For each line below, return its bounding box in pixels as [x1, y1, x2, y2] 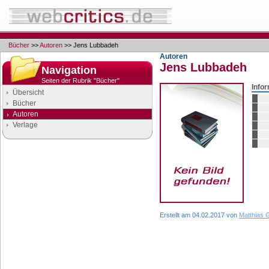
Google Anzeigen [41, 151, 129, 163]
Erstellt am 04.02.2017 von [160, 211, 239, 219]
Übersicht [13, 88, 44, 97]
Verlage [13, 121, 38, 129]
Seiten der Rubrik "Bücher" [41, 77, 119, 84]
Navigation [41, 64, 97, 76]
